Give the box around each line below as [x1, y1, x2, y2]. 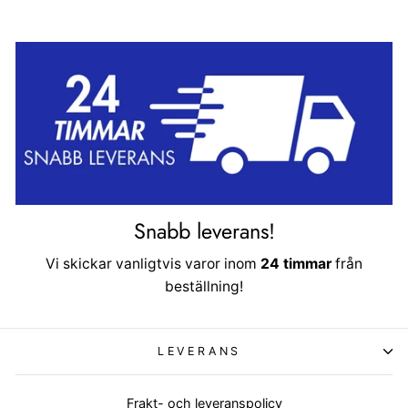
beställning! [165, 277, 243, 295]
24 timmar [257, 254, 331, 272]
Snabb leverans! [133, 215, 275, 247]
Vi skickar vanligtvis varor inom [46, 254, 257, 272]
